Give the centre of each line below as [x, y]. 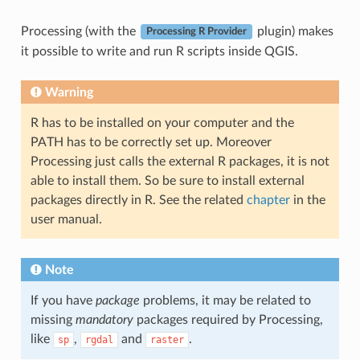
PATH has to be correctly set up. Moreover [151, 142]
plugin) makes [293, 31]
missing [53, 319]
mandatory [104, 319]
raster [167, 340]
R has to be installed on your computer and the [162, 123]
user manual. [66, 219]
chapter [268, 200]
